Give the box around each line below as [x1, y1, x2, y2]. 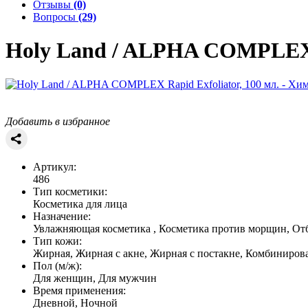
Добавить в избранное [5, 115, 110, 127]
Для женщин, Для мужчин [33, 272, 157, 284]
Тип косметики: [33, 185, 107, 197]
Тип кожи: [33, 234, 82, 247]
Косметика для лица [33, 197, 127, 210]
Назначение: [33, 210, 91, 222]
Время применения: [33, 284, 126, 296]
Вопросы [33, 11, 78, 23]
